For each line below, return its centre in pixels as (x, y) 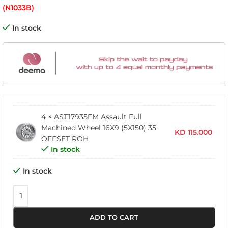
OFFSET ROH (65, 139)
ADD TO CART (114, 218)
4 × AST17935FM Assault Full (92, 117)
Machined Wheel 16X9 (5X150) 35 (99, 128)
